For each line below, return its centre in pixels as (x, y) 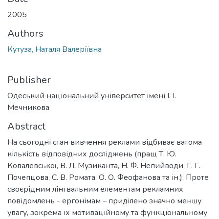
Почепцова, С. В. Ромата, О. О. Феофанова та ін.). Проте (108, 177)
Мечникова (28, 107)
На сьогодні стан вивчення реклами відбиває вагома (105, 142)
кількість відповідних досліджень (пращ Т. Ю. (92, 154)
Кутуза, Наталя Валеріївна (55, 49)
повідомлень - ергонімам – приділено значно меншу (104, 201)
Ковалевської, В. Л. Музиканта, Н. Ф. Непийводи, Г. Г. (104, 165)
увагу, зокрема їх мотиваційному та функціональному (107, 212)
